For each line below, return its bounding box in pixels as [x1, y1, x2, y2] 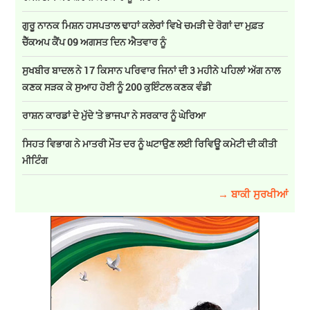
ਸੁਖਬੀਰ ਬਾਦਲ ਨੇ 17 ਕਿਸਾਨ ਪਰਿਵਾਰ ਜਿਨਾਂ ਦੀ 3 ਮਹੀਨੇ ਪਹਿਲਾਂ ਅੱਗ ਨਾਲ [22, 64, 281, 77]
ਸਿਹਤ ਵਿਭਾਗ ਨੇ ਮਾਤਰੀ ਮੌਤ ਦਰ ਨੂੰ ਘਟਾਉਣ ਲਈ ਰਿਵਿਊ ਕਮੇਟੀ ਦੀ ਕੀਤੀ [22, 137, 277, 151]
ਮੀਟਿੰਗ [22, 154, 48, 167]
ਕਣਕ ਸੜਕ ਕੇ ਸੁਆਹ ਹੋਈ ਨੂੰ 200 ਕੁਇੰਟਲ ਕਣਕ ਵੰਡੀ [22, 80, 212, 94]
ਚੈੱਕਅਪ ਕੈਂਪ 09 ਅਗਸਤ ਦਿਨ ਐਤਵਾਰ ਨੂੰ [22, 35, 167, 49]
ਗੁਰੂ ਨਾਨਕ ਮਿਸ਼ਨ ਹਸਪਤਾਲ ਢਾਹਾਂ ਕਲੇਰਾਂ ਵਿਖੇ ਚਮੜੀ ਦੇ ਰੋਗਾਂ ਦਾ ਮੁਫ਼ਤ [22, 19, 264, 33]
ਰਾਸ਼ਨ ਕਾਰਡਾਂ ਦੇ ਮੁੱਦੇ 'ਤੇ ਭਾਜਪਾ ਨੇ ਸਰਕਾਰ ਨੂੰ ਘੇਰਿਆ [22, 109, 206, 122]
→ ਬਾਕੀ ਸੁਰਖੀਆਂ [217, 187, 288, 201]
